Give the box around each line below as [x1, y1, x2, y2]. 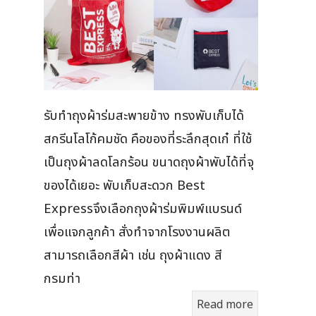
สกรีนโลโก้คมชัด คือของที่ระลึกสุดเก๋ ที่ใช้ [44, 129, 252, 150]
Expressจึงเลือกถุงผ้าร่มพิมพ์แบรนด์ [44, 199, 242, 219]
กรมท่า [44, 269, 80, 289]
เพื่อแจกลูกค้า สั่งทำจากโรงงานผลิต [44, 222, 231, 243]
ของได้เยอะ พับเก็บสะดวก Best [44, 176, 205, 196]
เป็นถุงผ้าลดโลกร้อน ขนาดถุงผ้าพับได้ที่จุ [44, 152, 254, 173]
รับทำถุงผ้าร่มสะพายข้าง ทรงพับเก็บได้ [44, 106, 244, 126]
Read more [197, 296, 253, 314]
